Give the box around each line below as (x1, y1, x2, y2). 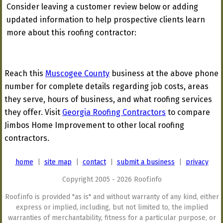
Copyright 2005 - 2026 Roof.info (62, 175, 162, 184)
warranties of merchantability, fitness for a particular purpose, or (7, 214, 216, 222)
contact (82, 158, 106, 166)
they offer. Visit (4, 108, 62, 117)
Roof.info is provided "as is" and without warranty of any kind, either (4, 193, 219, 201)
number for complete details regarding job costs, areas (4, 82, 209, 91)
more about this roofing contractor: (6, 28, 136, 37)
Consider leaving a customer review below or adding (6, 2, 198, 11)
